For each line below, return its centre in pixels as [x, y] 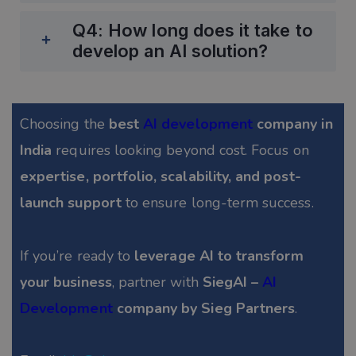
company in [292, 124]
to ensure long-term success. [219, 202]
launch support [71, 202]
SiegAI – [232, 282]
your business [66, 282]
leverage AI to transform [219, 255]
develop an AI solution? [170, 50]
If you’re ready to [77, 255]
